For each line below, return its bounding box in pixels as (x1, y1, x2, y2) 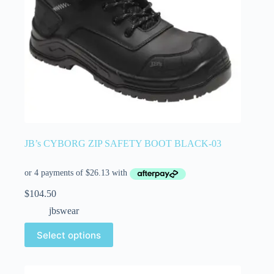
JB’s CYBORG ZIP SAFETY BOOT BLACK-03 (24, 138, 221, 149)
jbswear (49, 206, 79, 216)
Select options (37, 229, 101, 241)
